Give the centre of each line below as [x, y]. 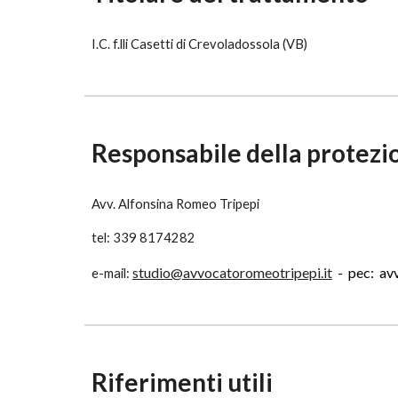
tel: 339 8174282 [143, 238]
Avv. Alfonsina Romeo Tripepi [175, 204]
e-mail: [111, 273]
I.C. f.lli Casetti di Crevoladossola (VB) [199, 44]
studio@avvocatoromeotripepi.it [232, 272]
